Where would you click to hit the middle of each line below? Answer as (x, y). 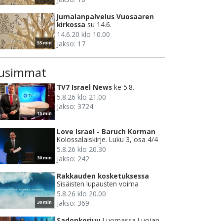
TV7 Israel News (84, 87)
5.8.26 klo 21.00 (81, 97)
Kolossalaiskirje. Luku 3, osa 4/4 (107, 140)
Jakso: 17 (71, 44)
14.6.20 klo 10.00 (83, 35)
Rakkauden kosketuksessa (103, 176)
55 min (44, 43)
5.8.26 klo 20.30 (81, 149)
